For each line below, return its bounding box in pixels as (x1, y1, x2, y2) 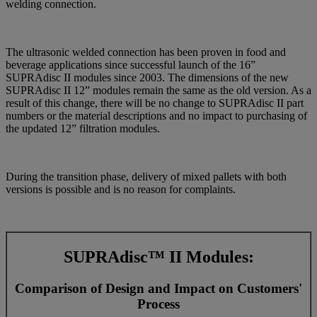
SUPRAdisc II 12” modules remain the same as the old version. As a (6, 84, 311, 97)
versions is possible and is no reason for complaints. (6, 183, 236, 196)
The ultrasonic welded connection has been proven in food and (6, 46, 286, 59)
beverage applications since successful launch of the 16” (6, 59, 255, 71)
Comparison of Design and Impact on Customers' (15, 281, 302, 296)
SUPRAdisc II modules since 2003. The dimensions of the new (6, 71, 289, 84)
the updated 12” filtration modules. (6, 122, 160, 135)
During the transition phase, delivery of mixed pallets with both (6, 171, 287, 183)
